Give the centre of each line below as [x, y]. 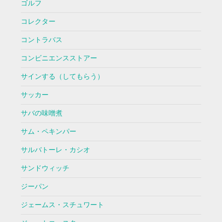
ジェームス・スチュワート [62, 205]
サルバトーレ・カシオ [55, 150]
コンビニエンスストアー [59, 58]
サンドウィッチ [45, 168]
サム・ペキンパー [48, 132]
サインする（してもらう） [62, 77]
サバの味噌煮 [41, 113]
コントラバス [41, 40]
